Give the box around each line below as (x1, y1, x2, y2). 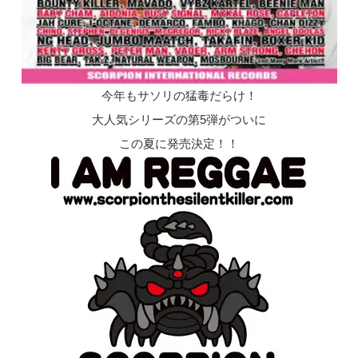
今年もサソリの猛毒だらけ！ (101, 88, 257, 102)
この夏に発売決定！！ (119, 136, 239, 150)
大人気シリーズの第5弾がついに (92, 112, 266, 126)
